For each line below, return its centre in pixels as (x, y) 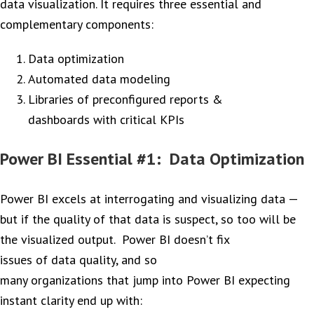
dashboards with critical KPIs (106, 120)
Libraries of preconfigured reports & (125, 99)
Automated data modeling (99, 79)
